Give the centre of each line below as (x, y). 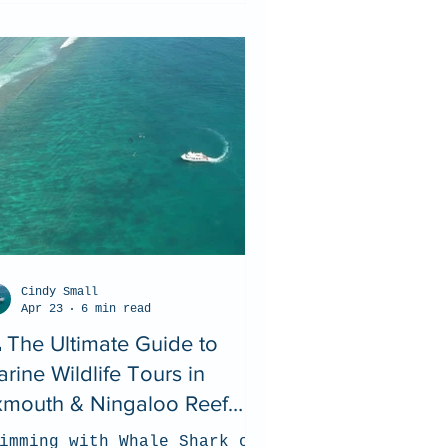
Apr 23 (42, 308)
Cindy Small (59, 292)
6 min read (116, 308)
